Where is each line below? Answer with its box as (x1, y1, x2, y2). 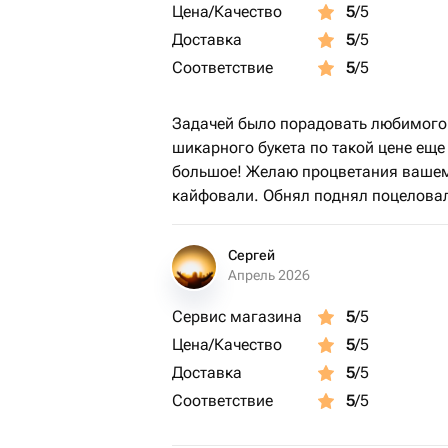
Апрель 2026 (228, 267, 310, 283)
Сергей (228, 247, 275, 263)
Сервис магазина (172, 307, 302, 326)
